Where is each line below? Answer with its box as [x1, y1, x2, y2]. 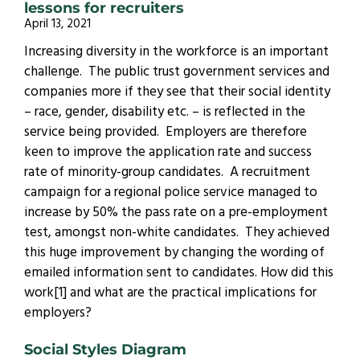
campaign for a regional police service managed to [24, 181, 317, 207]
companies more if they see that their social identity [24, 80, 330, 107]
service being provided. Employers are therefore [24, 121, 307, 147]
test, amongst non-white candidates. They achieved [24, 221, 329, 247]
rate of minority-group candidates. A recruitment [24, 161, 310, 187]
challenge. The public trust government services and [24, 60, 329, 87]
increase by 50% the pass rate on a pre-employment [24, 201, 328, 227]
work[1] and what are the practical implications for [24, 281, 317, 308]
